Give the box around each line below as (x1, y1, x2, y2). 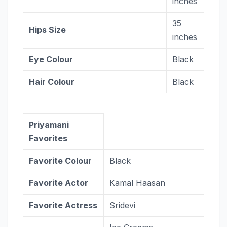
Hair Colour (29, 77, 75, 87)
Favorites (29, 133, 68, 143)
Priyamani (29, 120, 69, 130)
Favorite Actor (29, 178, 89, 188)
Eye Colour (29, 54, 73, 64)
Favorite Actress (29, 200, 98, 210)
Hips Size (29, 25, 66, 35)
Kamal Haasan (109, 178, 166, 188)
